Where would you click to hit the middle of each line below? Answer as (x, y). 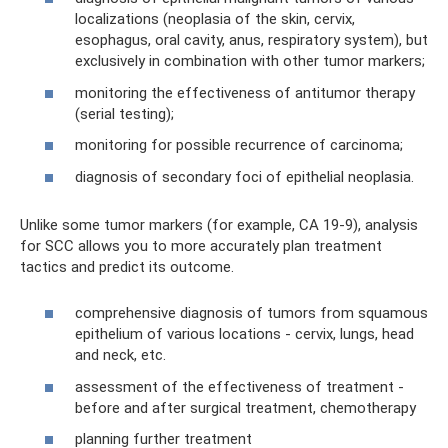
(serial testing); (124, 113)
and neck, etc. (120, 355)
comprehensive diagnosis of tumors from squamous (251, 313)
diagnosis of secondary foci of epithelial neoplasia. (244, 176)
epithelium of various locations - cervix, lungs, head (244, 334)
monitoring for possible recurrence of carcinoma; (239, 145)
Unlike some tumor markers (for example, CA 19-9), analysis (219, 224)
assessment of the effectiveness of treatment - (239, 386)
